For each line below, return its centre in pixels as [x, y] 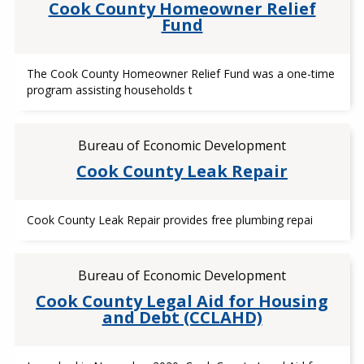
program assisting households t [109, 90]
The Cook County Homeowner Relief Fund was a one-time [180, 74]
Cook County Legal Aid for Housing [182, 301]
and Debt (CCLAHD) [182, 317]
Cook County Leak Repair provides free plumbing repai [169, 220]
